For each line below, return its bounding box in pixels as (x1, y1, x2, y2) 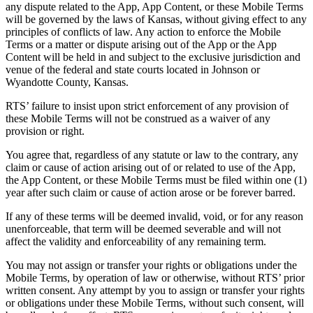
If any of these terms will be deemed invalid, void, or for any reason (6, 210, 303, 222)
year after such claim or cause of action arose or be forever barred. (6, 186, 296, 198)
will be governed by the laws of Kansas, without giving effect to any (6, 13, 307, 25)
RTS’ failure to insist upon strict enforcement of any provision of (6, 99, 289, 112)
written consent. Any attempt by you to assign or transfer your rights (6, 284, 305, 296)
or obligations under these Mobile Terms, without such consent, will (6, 296, 304, 309)
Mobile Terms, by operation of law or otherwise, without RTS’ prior (6, 271, 305, 284)
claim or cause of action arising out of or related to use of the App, (6, 161, 296, 173)
